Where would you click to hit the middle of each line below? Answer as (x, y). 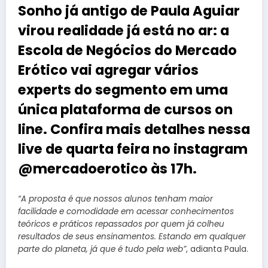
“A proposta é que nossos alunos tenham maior (115, 199)
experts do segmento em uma (123, 90)
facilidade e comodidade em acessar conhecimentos (126, 211)
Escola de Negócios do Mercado (127, 51)
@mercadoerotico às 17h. (107, 169)
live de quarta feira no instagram (133, 149)
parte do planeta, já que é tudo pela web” (102, 249)
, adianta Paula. (217, 249)
